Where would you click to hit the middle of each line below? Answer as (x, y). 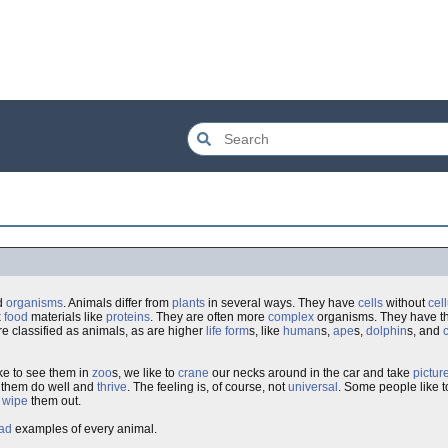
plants (188, 303)
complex (291, 317)
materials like (67, 317)
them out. (54, 401)
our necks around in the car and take (311, 373)
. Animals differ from (117, 303)
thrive (112, 387)
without (405, 303)
